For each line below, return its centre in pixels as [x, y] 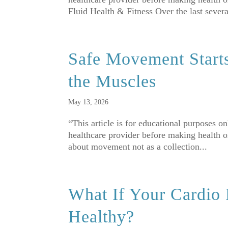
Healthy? [102, 217]
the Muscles [112, 81]
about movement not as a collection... [138, 147]
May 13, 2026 [89, 102]
